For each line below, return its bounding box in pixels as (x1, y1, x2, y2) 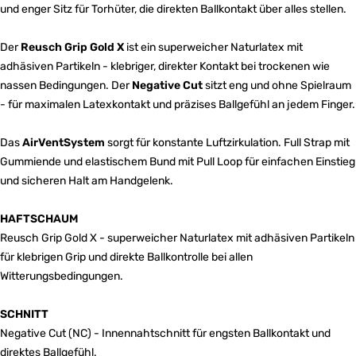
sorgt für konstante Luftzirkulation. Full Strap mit (105, 135, 350, 149)
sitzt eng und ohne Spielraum (203, 78, 351, 92)
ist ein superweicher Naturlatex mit (124, 40, 303, 54)
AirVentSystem (22, 135, 105, 149)
